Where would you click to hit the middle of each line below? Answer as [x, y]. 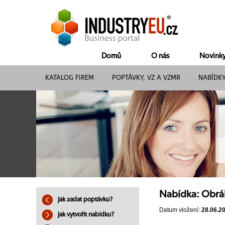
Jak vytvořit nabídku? [85, 215]
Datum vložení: [180, 210]
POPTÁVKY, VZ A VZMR [146, 78]
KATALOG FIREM [70, 78]
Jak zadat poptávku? [84, 200]
